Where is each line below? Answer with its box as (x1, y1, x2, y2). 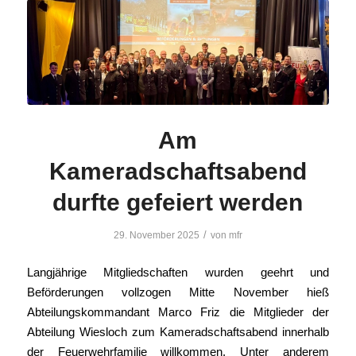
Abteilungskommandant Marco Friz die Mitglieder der (26, 304, 330, 319)
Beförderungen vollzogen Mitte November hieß (26, 284, 330, 299)
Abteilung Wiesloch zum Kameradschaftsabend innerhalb (26, 324, 330, 339)
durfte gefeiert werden (52, 189, 304, 216)
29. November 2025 (113, 230, 199, 242)
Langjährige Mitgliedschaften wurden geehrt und (26, 265, 330, 279)
